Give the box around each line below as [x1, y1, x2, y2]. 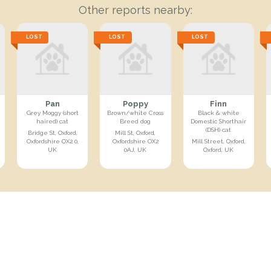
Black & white [197, 109, 240, 116]
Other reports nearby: [79, 3, 192, 16]
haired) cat [36, 117, 69, 125]
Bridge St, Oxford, [27, 129, 77, 136]
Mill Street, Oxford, [191, 137, 246, 145]
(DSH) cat [206, 126, 232, 133]
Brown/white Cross [107, 109, 164, 116]
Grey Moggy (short [26, 109, 79, 116]
